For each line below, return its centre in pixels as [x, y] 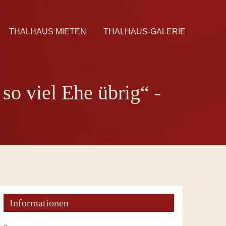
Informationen [39, 203]
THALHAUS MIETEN [48, 32]
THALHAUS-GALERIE [144, 32]
